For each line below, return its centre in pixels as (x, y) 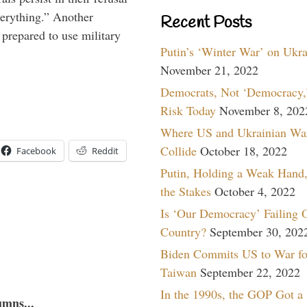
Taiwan (179, 272)
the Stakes (186, 191)
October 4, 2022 (255, 191)
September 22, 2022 (250, 272)
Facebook (36, 150)
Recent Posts (206, 23)
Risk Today (188, 110)
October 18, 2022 (244, 150)
